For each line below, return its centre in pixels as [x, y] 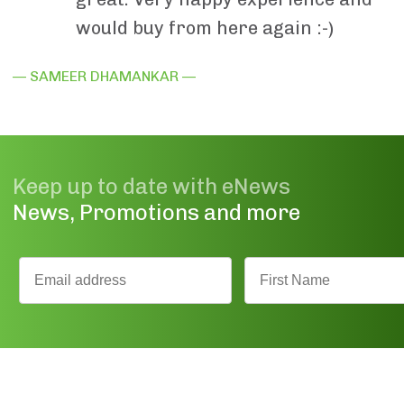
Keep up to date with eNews [151, 186]
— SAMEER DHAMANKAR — [104, 76]
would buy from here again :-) [205, 28]
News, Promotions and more [156, 212]
